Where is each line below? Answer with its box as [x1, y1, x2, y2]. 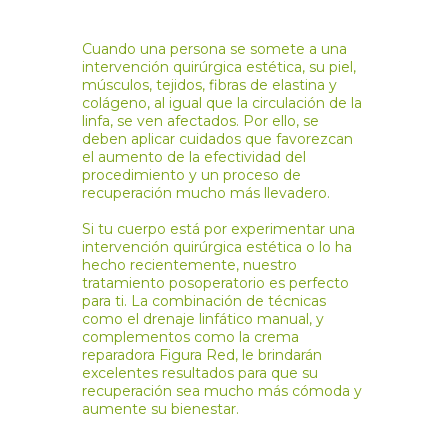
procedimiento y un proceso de [81, 165, 301, 184]
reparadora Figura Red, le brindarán [81, 345, 322, 364]
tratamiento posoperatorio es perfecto [81, 273, 349, 292]
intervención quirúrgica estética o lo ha [81, 237, 352, 256]
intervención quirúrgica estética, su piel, [81, 57, 356, 76]
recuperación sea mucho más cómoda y [81, 381, 362, 400]
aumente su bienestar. [81, 399, 239, 418]
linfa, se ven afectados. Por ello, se [81, 111, 319, 130]
